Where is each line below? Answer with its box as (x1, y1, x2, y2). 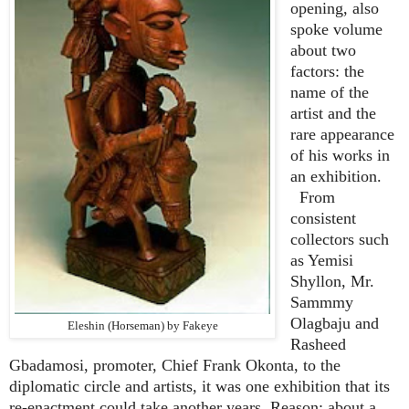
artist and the (290, 103, 376, 122)
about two (290, 40, 356, 59)
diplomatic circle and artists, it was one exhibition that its (9, 376, 390, 395)
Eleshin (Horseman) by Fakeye (67, 318, 218, 332)
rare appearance (290, 124, 394, 143)
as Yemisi (290, 250, 353, 269)
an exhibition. (290, 166, 382, 185)
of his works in (290, 145, 390, 164)
